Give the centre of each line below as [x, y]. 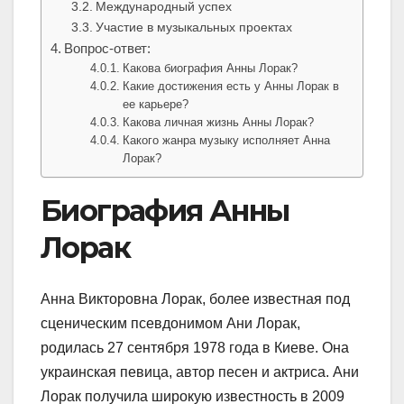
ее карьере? [156, 105]
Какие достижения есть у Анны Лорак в [231, 87]
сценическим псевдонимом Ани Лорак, [170, 323]
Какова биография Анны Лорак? [211, 69]
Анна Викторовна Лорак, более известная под [195, 298]
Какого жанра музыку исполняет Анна [227, 141]
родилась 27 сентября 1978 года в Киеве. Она [195, 347]
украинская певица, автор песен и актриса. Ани [200, 372]
